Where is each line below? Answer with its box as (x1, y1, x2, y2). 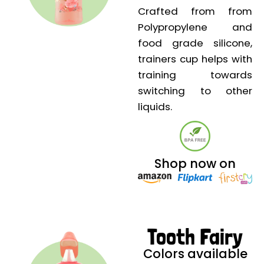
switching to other (138, 84, 252, 98)
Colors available (143, 245, 247, 263)
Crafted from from (138, 4, 252, 19)
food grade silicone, (138, 36, 252, 51)
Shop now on (154, 155, 236, 173)
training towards (138, 68, 252, 82)
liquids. (138, 100, 172, 114)
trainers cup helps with (138, 52, 252, 67)
